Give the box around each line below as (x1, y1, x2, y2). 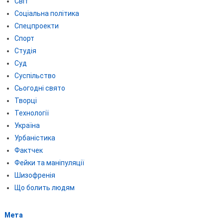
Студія (14, 46, 36, 55)
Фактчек (14, 146, 43, 154)
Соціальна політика (14, 9, 79, 17)
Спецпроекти (14, 21, 59, 30)
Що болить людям (14, 183, 75, 192)
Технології (14, 109, 49, 117)
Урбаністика (14, 133, 55, 142)
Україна (14, 121, 40, 129)
